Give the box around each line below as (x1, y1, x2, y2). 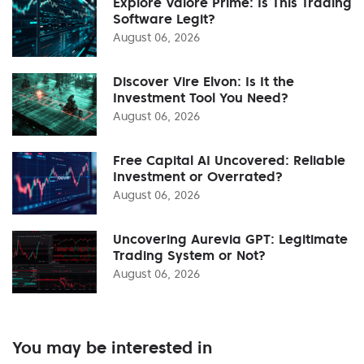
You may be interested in (12, 336, 212, 358)
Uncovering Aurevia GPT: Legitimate (113, 230, 348, 247)
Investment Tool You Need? (113, 89, 288, 106)
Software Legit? (113, 10, 215, 27)
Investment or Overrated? (113, 167, 283, 184)
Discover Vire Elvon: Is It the (113, 72, 294, 89)
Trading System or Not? (113, 246, 266, 263)
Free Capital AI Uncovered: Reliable (113, 151, 345, 168)
